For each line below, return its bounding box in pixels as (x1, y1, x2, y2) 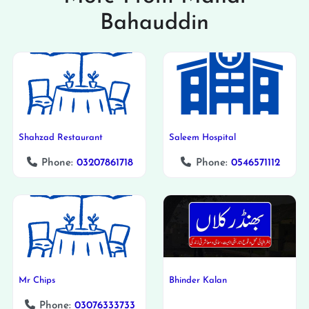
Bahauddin (100, 12, 209, 34)
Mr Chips (19, 275, 55, 285)
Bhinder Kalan (169, 275, 227, 285)
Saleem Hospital (169, 132, 236, 142)
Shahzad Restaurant (19, 132, 103, 142)
